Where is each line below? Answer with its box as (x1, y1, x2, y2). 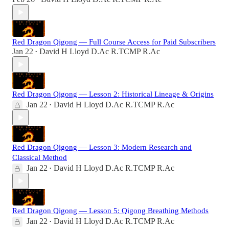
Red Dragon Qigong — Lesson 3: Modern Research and (12, 143, 192, 152)
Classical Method (12, 153, 67, 162)
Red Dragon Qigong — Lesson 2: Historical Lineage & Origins (12, 90, 214, 99)
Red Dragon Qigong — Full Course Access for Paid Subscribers (12, 38, 216, 47)
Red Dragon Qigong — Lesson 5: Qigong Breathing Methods (12, 207, 209, 215)
